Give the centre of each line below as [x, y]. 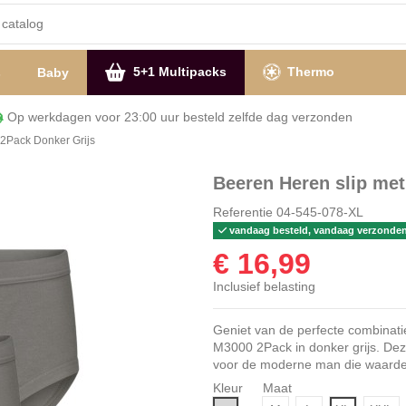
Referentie [242, 212]
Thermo [309, 72]
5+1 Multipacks [178, 72]
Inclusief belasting [264, 287]
